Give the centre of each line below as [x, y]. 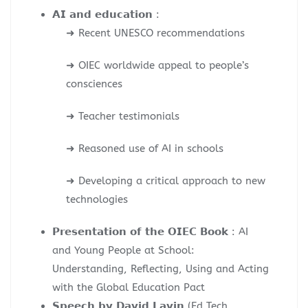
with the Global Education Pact [129, 287]
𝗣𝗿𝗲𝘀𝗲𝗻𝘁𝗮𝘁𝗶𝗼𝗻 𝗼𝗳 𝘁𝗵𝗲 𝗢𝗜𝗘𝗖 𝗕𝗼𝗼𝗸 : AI [150, 231]
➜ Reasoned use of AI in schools [145, 148]
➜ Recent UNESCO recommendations [155, 33]
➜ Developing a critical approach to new [166, 180]
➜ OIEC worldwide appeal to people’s [157, 65]
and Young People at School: [123, 250]
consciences [94, 84]
